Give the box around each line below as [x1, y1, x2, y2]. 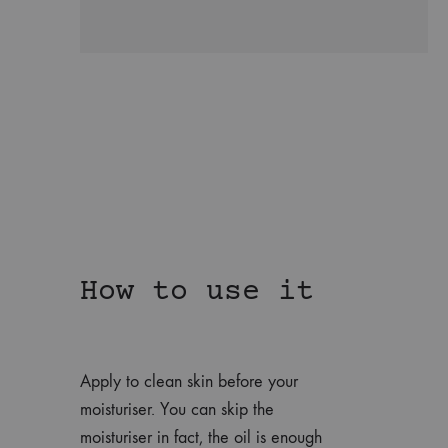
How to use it [80, 275, 314, 309]
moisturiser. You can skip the [80, 398, 274, 420]
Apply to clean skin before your [80, 370, 298, 392]
